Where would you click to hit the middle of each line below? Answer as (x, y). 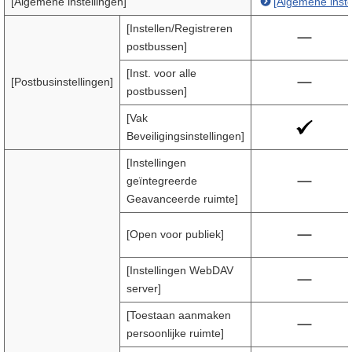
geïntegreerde (162, 181)
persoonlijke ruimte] (175, 333)
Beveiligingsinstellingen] (185, 136)
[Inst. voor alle (161, 73)
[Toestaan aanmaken (179, 315)
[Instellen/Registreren (180, 28)
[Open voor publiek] (175, 234)
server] (144, 288)
